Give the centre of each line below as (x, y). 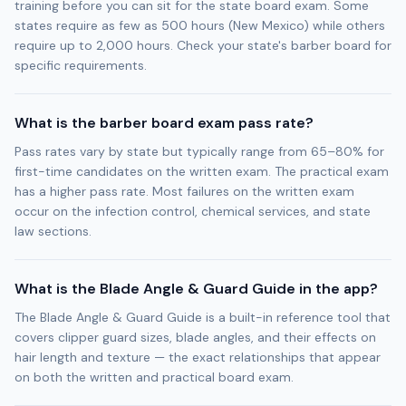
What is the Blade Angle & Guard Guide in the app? (196, 289)
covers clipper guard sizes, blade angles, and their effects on (195, 337)
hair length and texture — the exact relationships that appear (198, 357)
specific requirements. (81, 65)
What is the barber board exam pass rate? (164, 123)
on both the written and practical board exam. (154, 377)
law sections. (53, 231)
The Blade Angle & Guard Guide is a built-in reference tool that (203, 317)
